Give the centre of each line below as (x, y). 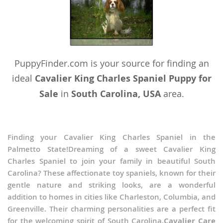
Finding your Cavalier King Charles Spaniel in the (111, 137)
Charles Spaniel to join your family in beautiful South (111, 161)
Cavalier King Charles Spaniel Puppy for (123, 79)
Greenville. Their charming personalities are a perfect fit (111, 209)
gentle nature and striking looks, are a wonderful (111, 185)
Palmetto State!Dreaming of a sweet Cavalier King (111, 149)
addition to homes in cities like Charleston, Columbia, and (111, 197)
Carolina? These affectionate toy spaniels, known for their (111, 173)
